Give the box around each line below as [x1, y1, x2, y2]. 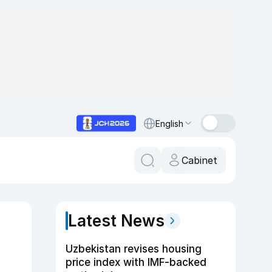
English [155, 118, 183, 129]
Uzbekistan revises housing [66, 243, 202, 255]
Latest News [68, 211, 165, 230]
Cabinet [182, 154, 217, 166]
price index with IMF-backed [66, 256, 206, 268]
